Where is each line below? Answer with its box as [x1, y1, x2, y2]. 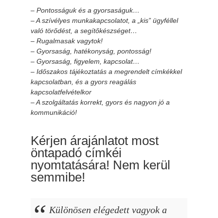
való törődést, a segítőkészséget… [30, 26, 137, 35]
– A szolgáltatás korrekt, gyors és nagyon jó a [30, 98, 170, 106]
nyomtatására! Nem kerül [30, 158, 170, 172]
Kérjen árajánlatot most [30, 133, 159, 147]
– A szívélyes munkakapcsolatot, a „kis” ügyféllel [30, 16, 178, 24]
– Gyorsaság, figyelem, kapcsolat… [30, 57, 140, 65]
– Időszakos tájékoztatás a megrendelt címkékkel [30, 67, 182, 75]
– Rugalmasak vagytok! [30, 36, 103, 45]
